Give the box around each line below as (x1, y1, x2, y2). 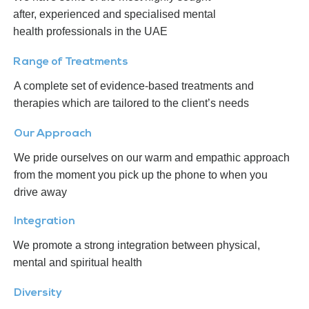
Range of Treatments (13, 57, 128, 68)
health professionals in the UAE (13, 26, 168, 38)
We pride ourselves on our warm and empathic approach (14, 152, 290, 164)
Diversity (14, 288, 62, 299)
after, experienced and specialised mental (13, 8, 216, 21)
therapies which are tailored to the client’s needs (14, 97, 249, 110)
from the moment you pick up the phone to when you (14, 169, 268, 181)
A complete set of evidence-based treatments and (14, 80, 254, 92)
